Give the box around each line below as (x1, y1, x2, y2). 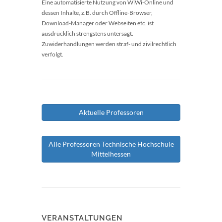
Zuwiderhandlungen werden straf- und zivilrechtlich (42, 40, 176, 48)
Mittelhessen (91, 150, 131, 158)
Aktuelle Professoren (78, 108, 144, 116)
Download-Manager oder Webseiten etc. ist (42, 19, 154, 27)
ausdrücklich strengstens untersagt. (42, 30, 133, 37)
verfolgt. (42, 51, 63, 58)
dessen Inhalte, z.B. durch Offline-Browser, (42, 9, 153, 16)
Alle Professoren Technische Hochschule (48, 140, 174, 148)
